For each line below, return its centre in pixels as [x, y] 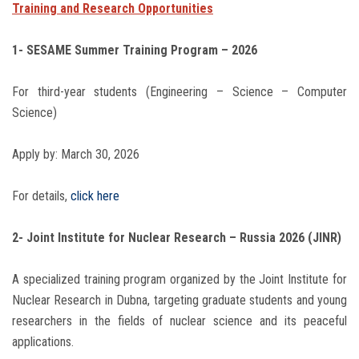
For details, [41, 196]
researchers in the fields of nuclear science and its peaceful [179, 321]
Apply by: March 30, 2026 [76, 155]
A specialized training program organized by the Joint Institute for [179, 280]
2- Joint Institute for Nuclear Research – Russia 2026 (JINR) [177, 238]
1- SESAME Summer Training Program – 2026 [135, 50]
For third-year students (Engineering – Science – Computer [179, 92]
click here [95, 196]
